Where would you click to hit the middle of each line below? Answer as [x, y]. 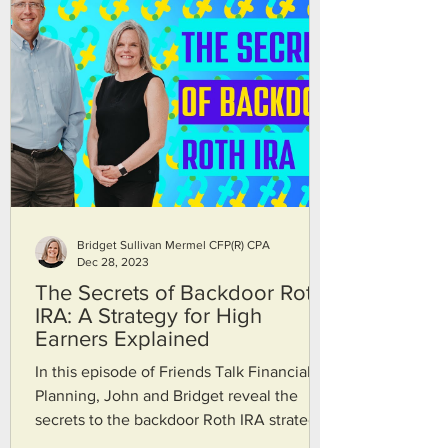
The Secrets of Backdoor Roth [179, 292]
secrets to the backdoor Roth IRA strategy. [182, 419]
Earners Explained [122, 338]
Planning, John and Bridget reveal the [166, 395]
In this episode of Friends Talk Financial [173, 371]
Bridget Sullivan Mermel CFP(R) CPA [173, 245]
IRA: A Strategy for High [148, 315]
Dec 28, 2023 [113, 261]
